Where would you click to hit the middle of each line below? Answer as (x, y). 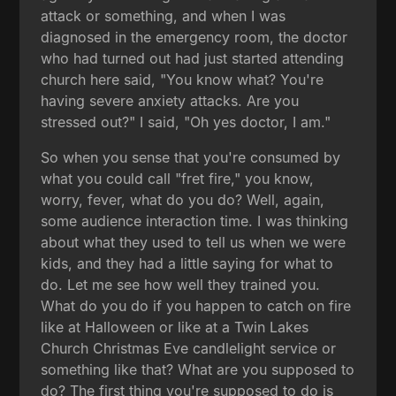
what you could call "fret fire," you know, (178, 178)
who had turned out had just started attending (193, 58)
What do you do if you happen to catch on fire (196, 305)
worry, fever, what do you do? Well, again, (183, 199)
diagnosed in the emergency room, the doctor (194, 37)
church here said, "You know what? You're (183, 79)
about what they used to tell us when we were (194, 242)
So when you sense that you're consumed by (191, 157)
